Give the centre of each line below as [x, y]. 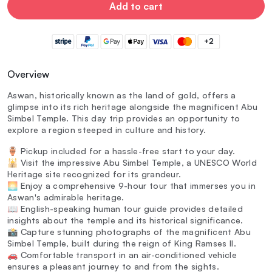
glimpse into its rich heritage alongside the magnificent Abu [133, 107]
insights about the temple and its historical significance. [125, 220]
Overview [28, 74]
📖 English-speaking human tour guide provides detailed [125, 209]
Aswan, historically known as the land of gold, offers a [122, 95]
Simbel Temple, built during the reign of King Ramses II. [122, 243]
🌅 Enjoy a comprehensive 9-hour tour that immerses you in [131, 186]
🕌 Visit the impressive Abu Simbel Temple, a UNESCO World [132, 163]
